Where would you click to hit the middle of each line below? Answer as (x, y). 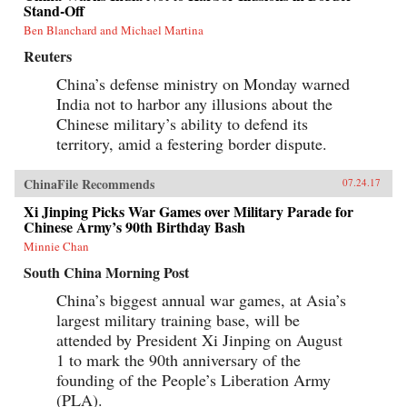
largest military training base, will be (178, 319)
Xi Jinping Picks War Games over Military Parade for (189, 211)
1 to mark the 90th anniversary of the (179, 359)
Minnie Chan (56, 246)
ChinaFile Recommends (89, 184)
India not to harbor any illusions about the (194, 103)
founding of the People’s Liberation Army (194, 379)
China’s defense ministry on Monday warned (203, 83)
